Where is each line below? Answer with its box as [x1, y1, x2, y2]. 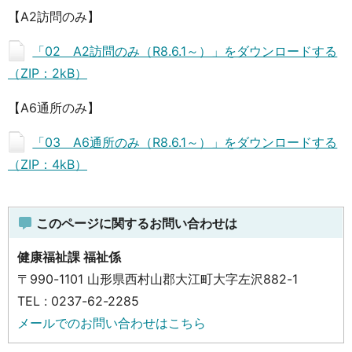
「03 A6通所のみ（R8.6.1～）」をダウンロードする [32, 134, 338, 150]
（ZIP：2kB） [8, 64, 87, 81]
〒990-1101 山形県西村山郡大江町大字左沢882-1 [17, 270, 298, 287]
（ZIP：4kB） [8, 156, 87, 172]
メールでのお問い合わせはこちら [17, 314, 206, 331]
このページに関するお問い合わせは [33, 214, 237, 231]
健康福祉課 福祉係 [17, 248, 121, 265]
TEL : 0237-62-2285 [17, 292, 139, 309]
